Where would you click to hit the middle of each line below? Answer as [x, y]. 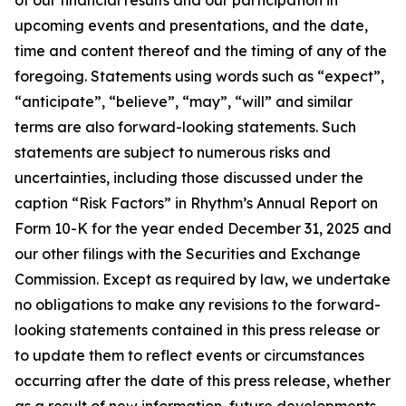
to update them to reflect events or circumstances [189, 355]
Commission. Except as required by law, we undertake [203, 279]
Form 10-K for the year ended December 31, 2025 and [203, 228]
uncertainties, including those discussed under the [189, 177]
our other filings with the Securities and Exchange [188, 253]
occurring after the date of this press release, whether [203, 380]
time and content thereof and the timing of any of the [201, 50]
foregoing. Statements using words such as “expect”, [199, 76]
